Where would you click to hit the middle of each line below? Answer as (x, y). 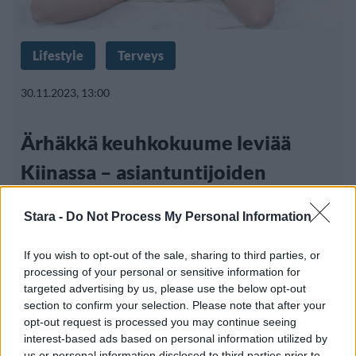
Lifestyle (58, 56)
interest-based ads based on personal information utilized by (176, 339)
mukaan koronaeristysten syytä (164, 201)
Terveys (141, 56)
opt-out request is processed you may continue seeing (160, 322)
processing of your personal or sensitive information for (162, 272)
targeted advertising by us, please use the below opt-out (165, 288)
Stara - (45, 217)
